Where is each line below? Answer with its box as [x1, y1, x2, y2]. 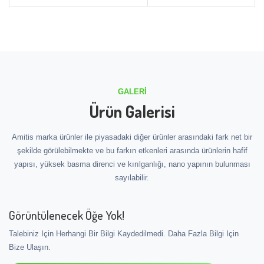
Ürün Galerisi [89, 100, 175, 122]
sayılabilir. [115, 173, 149, 182]
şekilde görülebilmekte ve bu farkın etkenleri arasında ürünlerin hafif [16, 146, 247, 155]
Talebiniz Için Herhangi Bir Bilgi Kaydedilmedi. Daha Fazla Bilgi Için [9, 229, 239, 238]
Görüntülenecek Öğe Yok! [9, 207, 124, 223]
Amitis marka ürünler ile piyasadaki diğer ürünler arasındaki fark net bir [12, 132, 252, 141]
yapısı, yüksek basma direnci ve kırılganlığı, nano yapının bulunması [14, 159, 250, 169]
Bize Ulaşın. [9, 242, 51, 252]
